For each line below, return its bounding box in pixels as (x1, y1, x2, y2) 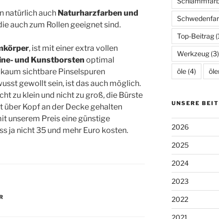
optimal (85, 55, 114, 65)
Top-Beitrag (176, 32, 214, 41)
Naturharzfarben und (58, 8, 138, 18)
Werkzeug (176, 49, 209, 58)
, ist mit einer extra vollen (29, 43, 118, 53)
